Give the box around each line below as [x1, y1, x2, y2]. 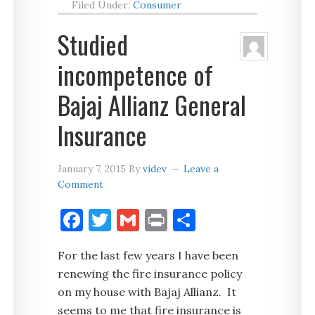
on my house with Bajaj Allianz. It [58, 285, 237, 299]
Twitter [111, 205, 193, 234]
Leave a [184, 162, 219, 175]
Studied [58, 25, 129, 63]
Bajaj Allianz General [58, 86, 247, 123]
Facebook [83, 205, 181, 234]
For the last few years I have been [58, 248, 239, 262]
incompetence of [58, 56, 214, 93]
